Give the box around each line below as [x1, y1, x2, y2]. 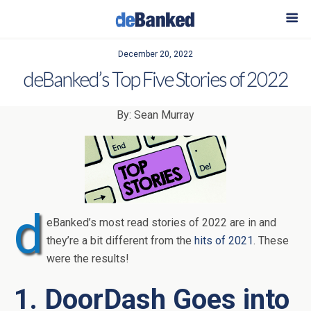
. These [253, 234, 289, 248]
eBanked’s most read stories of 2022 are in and [47, 216, 276, 230]
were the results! [47, 252, 129, 266]
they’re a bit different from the [47, 234, 194, 248]
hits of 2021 [194, 234, 253, 248]
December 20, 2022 [118, 49, 193, 59]
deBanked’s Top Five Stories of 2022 [23, 67, 288, 91]
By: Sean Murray [117, 108, 194, 121]
